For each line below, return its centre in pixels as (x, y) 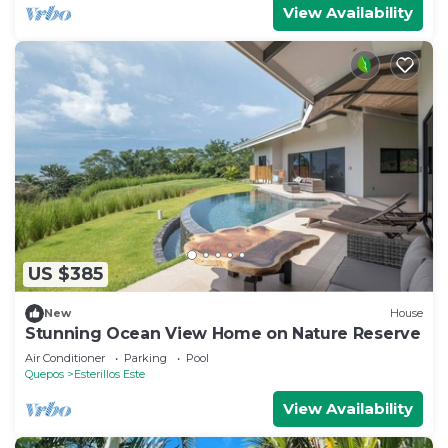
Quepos (44, 373)
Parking (145, 357)
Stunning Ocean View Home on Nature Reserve (223, 333)
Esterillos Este (109, 373)
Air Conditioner (65, 357)
